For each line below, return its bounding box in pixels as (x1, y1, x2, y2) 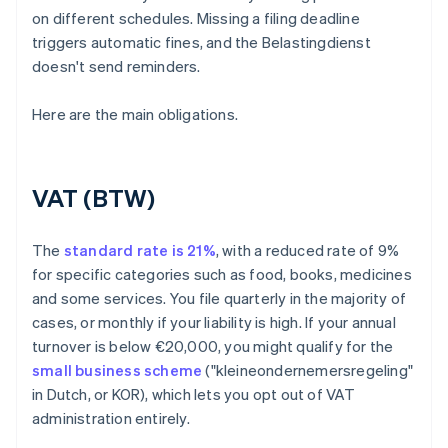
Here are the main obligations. (32, 104, 238, 125)
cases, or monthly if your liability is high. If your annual (32, 312, 396, 333)
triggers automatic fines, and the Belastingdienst (32, 32, 371, 53)
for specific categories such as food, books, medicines (32, 264, 412, 285)
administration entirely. (32, 408, 190, 429)
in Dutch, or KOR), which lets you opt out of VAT (32, 384, 356, 405)
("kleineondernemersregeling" (202, 360, 414, 381)
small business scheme (32, 360, 203, 381)
